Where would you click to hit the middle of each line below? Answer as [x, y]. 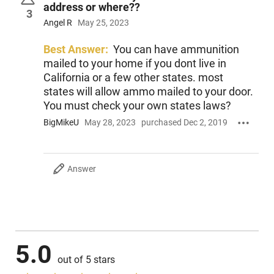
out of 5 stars [87, 259]
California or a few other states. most [133, 77]
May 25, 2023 [103, 22]
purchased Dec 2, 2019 [184, 123]
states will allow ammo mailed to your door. [148, 91]
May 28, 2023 [110, 123]
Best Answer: [76, 49]
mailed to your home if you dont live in [135, 63]
